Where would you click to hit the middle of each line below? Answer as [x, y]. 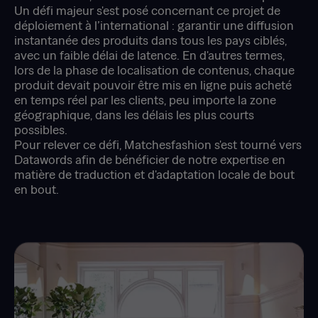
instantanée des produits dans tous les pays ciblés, [150, 40]
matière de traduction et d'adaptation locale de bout [154, 174]
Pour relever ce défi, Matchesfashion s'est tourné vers [158, 144]
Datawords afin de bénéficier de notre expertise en [150, 159]
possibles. [41, 130]
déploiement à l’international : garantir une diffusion [154, 25]
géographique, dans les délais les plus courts [134, 115]
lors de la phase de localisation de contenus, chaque [154, 70]
